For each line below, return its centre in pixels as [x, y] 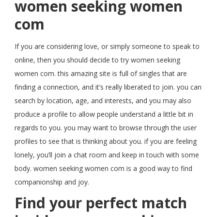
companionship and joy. [52, 182]
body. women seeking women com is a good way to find [103, 168]
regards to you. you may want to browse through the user [106, 128]
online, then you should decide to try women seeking [97, 60]
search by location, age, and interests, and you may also [103, 101]
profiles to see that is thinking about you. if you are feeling [106, 141]
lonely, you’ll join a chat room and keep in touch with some [107, 155]
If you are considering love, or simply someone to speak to [107, 46]
